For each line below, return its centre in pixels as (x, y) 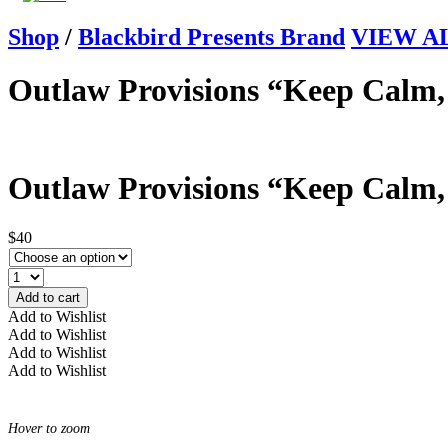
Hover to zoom (49, 428)
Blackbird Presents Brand (211, 36)
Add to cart (48, 297)
